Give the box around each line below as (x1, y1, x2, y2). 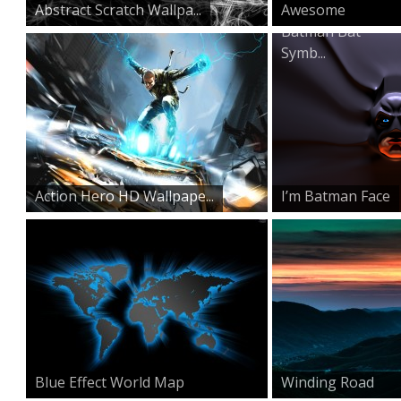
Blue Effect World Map (35, 372, 184, 393)
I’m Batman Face (281, 186, 390, 207)
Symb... (281, 43, 326, 64)
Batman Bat (281, 21, 361, 42)
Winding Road (281, 372, 374, 393)
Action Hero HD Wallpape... (35, 186, 214, 207)
